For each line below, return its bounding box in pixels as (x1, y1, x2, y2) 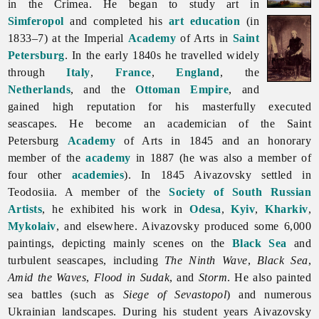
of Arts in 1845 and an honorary (115, 134, 312, 147)
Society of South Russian (169, 185, 312, 198)
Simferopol (7, 14, 64, 27)
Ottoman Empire (135, 83, 229, 95)
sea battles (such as (7, 288, 123, 300)
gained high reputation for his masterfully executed (7, 100, 312, 113)
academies (71, 168, 125, 181)
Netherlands (7, 83, 71, 95)
